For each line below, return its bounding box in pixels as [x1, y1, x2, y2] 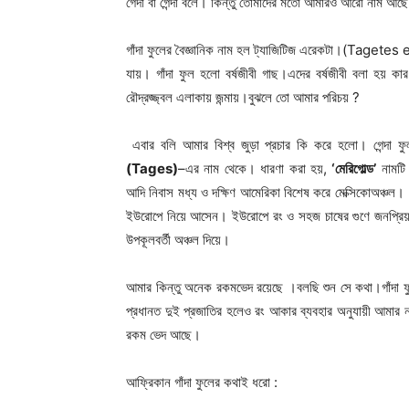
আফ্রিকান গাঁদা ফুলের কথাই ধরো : [126, 372, 285, 391]
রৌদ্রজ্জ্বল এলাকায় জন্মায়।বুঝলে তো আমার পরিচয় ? [126, 88, 360, 106]
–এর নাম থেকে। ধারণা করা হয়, [178, 159, 332, 177]
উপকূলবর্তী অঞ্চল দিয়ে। [126, 230, 234, 248]
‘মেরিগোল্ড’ [331, 159, 377, 177]
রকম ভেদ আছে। [126, 325, 204, 343]
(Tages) [126, 159, 178, 177]
